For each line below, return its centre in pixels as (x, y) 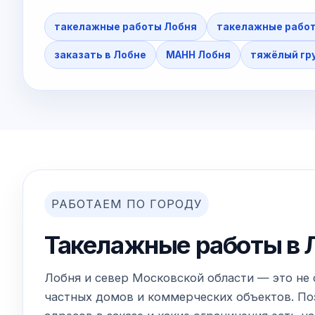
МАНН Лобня (198, 54)
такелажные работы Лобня (126, 26)
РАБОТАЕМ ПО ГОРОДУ (127, 204)
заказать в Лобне (100, 54)
